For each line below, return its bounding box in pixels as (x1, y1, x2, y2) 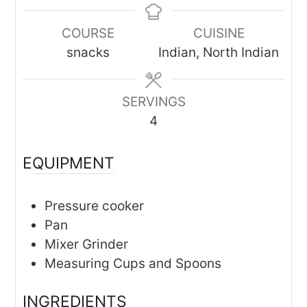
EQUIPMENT (23, 153, 115, 173)
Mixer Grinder (45, 236, 129, 252)
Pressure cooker (45, 197, 145, 214)
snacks (66, 45, 110, 61)
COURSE (62, 25, 115, 42)
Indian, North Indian (158, 45, 280, 61)
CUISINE (193, 25, 245, 42)
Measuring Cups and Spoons (45, 255, 222, 271)
